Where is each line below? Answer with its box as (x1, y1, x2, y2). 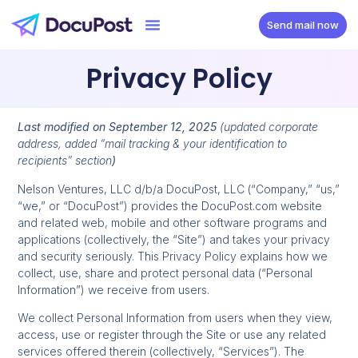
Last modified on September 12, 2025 (18, 120, 221, 134)
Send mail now (267, 18, 340, 31)
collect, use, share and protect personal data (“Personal (18, 265, 313, 280)
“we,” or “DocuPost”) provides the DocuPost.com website (18, 198, 323, 213)
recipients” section (18, 153, 113, 168)
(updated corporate (220, 120, 319, 134)
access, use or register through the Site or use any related (18, 328, 327, 342)
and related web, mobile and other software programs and (18, 215, 328, 229)
